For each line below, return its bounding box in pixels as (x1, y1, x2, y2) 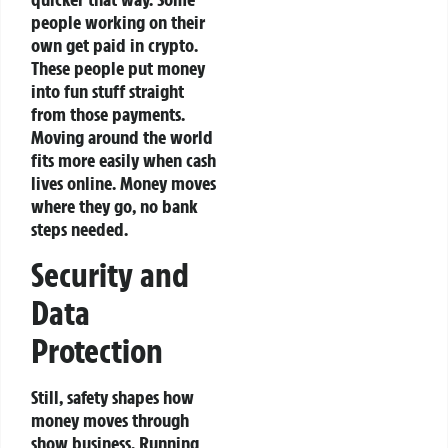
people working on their (31, 10, 205, 35)
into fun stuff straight (31, 79, 184, 104)
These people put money (31, 56, 205, 81)
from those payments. (31, 102, 185, 127)
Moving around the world (31, 125, 213, 150)
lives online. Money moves (31, 171, 216, 196)
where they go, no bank (31, 194, 198, 219)
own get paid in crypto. (31, 33, 198, 58)
